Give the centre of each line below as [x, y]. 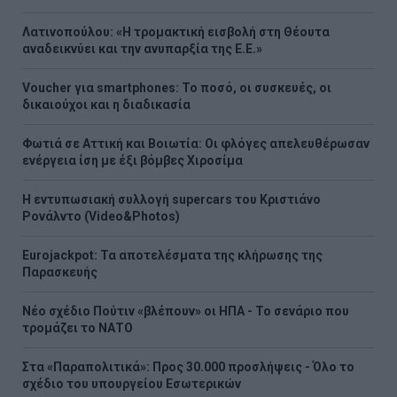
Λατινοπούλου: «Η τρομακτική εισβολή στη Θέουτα [176, 31]
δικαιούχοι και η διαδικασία [106, 104]
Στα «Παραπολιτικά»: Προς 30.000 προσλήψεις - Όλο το [188, 366]
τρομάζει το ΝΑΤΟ [78, 327]
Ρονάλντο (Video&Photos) [101, 216]
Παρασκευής [60, 272]
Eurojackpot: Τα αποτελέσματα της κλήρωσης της [172, 255]
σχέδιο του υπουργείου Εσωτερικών [132, 383]
